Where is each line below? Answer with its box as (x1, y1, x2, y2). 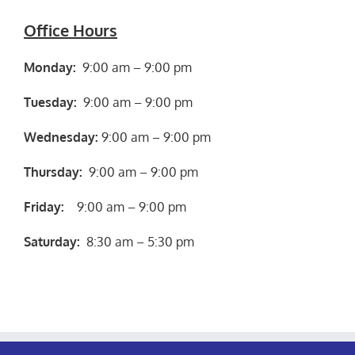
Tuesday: (24, 94, 77, 110)
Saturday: (24, 233, 80, 250)
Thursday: (24, 163, 82, 180)
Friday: (24, 198, 64, 215)
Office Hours (24, 19, 117, 40)
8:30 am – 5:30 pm (80, 233, 194, 250)
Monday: (24, 59, 76, 75)
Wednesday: (24, 128, 98, 145)
